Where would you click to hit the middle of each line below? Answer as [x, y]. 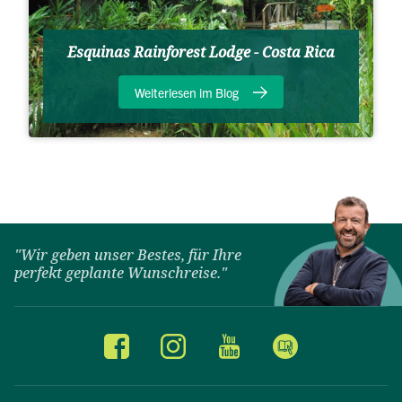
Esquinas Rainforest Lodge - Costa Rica [201, 52]
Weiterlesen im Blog [187, 92]
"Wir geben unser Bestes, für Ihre [128, 256]
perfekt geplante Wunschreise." [121, 274]
